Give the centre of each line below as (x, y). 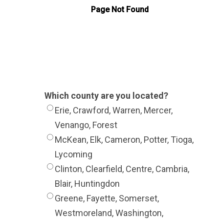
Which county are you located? (106, 96)
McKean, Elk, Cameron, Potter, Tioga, (124, 140)
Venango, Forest (86, 125)
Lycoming (73, 154)
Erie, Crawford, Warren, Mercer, (113, 110)
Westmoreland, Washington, (109, 213)
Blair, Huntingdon (87, 184)
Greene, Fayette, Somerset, (107, 198)
